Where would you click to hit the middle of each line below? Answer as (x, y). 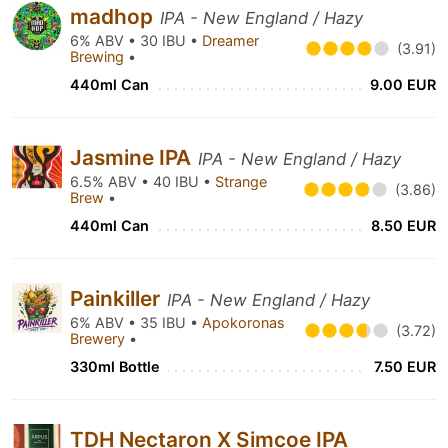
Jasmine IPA (133, 157)
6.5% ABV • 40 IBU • (142, 181)
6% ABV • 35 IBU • (136, 322)
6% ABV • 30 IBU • (136, 40)
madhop (114, 16)
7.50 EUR (405, 366)
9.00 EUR (403, 84)
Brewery (99, 338)
